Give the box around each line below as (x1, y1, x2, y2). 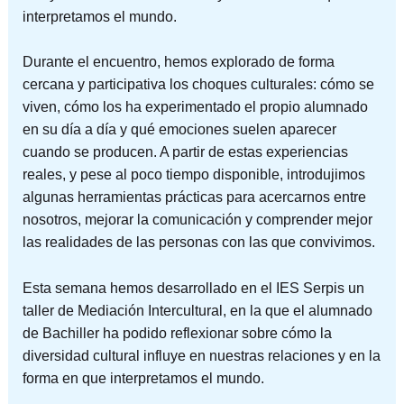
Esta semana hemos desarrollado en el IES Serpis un (22, 280, 364, 297)
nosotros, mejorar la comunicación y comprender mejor (22, 212, 372, 228)
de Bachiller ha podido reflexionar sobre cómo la (22, 326, 332, 342)
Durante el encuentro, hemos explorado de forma (22, 54, 335, 70)
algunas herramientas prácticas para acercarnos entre (22, 189, 366, 206)
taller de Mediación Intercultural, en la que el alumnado (22, 303, 372, 319)
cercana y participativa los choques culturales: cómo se (22, 77, 374, 93)
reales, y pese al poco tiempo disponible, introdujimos (22, 167, 365, 183)
